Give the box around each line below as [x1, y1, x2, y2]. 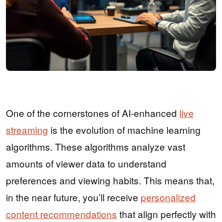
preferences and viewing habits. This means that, [6, 173, 215, 187]
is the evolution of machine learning [48, 123, 201, 137]
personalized [141, 190, 196, 204]
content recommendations [6, 207, 117, 221]
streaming [6, 123, 48, 137]
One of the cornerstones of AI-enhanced [6, 106, 179, 120]
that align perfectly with [117, 207, 216, 221]
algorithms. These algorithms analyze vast [6, 140, 185, 154]
